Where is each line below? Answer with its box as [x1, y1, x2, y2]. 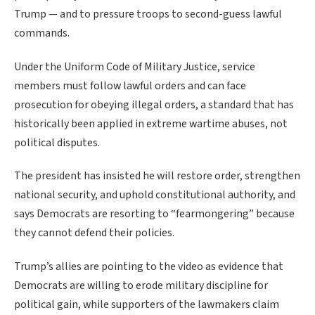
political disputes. [14, 134, 100, 150]
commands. [14, 25, 70, 41]
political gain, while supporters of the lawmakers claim [14, 297, 279, 313]
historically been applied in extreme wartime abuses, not [14, 115, 288, 131]
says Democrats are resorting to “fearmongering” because [14, 206, 295, 222]
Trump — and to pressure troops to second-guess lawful [14, 6, 282, 22]
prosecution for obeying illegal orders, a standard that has [14, 96, 294, 112]
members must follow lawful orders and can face [14, 77, 246, 94]
